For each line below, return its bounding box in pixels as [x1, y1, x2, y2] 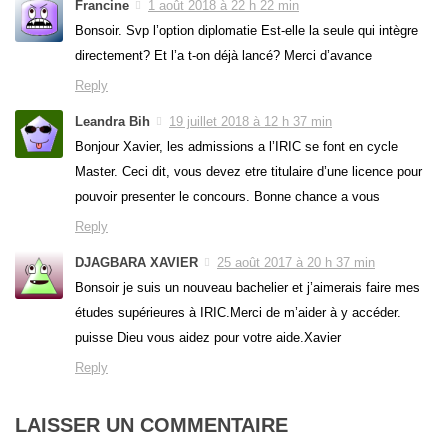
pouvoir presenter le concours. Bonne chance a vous [75, 189, 380, 205]
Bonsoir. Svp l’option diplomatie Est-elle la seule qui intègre [75, 22, 418, 38]
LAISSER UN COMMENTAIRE [15, 414, 288, 437]
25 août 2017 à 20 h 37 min [217, 255, 375, 271]
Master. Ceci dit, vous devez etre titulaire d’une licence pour [75, 164, 422, 180]
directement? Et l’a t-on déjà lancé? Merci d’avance [75, 47, 372, 63]
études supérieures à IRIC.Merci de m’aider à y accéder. [75, 305, 401, 321]
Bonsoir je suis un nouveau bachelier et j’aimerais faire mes [75, 280, 420, 296]
